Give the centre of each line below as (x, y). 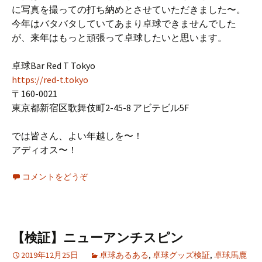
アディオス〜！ (44, 149)
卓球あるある (124, 255)
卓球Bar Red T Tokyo (54, 65)
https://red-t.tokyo (50, 79)
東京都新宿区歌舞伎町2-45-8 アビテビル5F (100, 107)
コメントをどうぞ (55, 176)
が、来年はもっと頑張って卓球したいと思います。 (119, 37)
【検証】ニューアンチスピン (98, 237)
